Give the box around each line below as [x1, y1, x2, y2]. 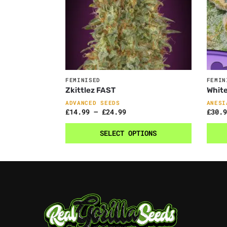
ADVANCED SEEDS [65, 99, 120, 107]
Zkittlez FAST [65, 86, 116, 95]
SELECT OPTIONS [100, 128, 157, 138]
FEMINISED [65, 76, 101, 84]
